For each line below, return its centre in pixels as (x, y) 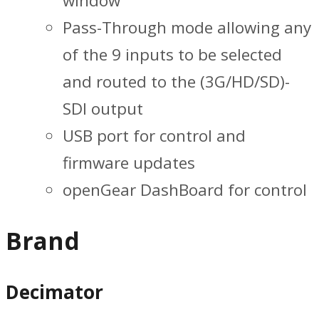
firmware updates (129, 162)
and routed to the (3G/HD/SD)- (176, 81)
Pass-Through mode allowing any (187, 27)
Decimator (54, 292)
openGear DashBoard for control (185, 189)
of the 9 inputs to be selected (172, 54)
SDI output (103, 108)
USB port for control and (154, 135)
